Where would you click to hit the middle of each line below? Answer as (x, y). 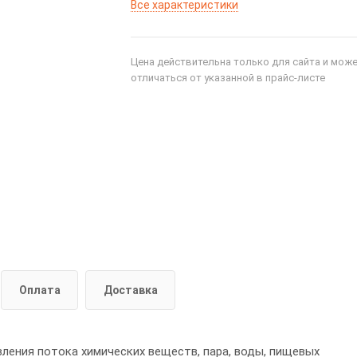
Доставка (131, 290)
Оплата (40, 290)
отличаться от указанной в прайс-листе (228, 78)
